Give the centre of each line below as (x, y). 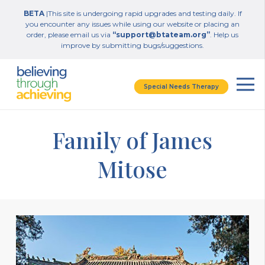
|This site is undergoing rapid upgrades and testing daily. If (143, 13)
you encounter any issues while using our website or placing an (132, 24)
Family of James (132, 140)
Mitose (132, 169)
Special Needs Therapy (181, 86)
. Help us (224, 35)
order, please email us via (70, 35)
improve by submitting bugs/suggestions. (132, 45)
